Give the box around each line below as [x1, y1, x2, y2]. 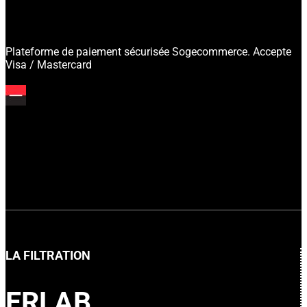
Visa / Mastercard [5, 58, 95, 71]
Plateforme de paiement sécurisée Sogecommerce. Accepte [5, 45, 291, 58]
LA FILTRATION [5, 247, 90, 262]
